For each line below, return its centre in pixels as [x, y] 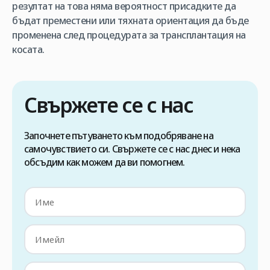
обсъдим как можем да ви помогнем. [105, 162]
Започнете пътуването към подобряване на [119, 136]
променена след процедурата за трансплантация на [129, 35]
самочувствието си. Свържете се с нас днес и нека [132, 149]
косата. [28, 49]
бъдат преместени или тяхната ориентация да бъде [130, 20]
